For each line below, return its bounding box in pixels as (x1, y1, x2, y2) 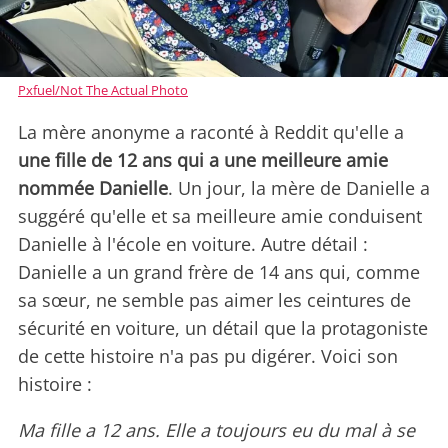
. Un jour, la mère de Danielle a (168, 176, 430, 201)
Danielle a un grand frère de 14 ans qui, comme (18, 260, 420, 285)
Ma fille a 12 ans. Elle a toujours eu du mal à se (18, 418, 415, 443)
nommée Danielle (18, 176, 168, 201)
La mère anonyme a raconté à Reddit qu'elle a (18, 120, 404, 145)
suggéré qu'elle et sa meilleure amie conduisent (18, 204, 422, 229)
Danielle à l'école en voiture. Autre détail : (18, 232, 368, 257)
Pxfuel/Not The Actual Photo (18, 81, 188, 100)
